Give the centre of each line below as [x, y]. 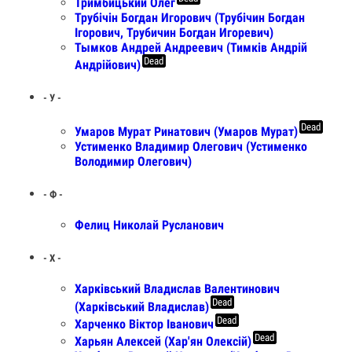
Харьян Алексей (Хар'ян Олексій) [163, 342]
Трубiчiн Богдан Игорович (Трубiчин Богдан [190, 17]
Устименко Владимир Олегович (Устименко [191, 146]
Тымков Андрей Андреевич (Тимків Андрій [191, 47]
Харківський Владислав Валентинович [177, 289]
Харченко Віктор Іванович [144, 324]
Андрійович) [108, 64]
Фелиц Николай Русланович [149, 225]
